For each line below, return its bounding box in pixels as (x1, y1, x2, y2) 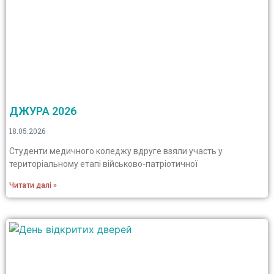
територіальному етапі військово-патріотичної (9, 159, 198, 169)
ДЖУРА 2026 (9, 105, 76, 117)
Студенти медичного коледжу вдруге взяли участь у (9, 146, 223, 156)
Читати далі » (9, 181, 57, 190)
